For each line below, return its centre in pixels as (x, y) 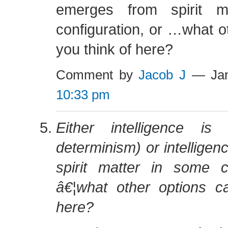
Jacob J (162, 75)
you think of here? (115, 49)
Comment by (97, 75)
